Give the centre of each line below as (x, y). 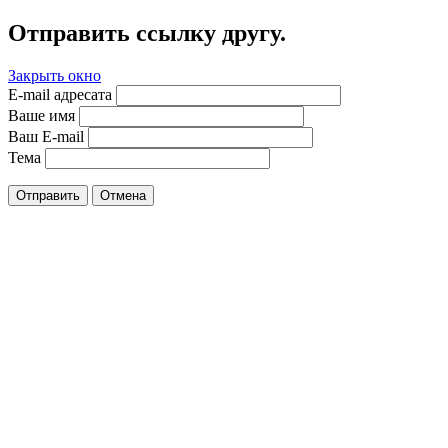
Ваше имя (41, 115)
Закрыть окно (54, 75)
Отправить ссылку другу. (147, 32)
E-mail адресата (60, 94)
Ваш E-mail (46, 136)
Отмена (123, 195)
